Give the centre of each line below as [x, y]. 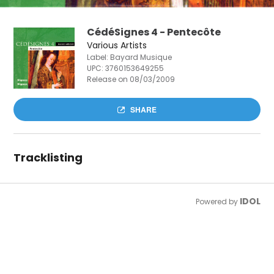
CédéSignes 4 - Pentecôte [154, 32]
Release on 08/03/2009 [131, 79]
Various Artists [117, 45]
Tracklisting [48, 157]
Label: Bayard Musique [130, 57]
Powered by [217, 201]
